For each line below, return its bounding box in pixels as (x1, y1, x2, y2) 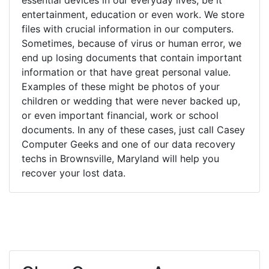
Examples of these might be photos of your (22, 80, 220, 92)
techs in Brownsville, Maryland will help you (22, 152, 219, 165)
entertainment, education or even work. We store (22, 8, 244, 20)
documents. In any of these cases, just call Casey (22, 123, 245, 136)
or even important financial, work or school (22, 109, 219, 121)
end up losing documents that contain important (22, 51, 242, 64)
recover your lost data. (22, 166, 125, 179)
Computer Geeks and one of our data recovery (22, 138, 235, 150)
